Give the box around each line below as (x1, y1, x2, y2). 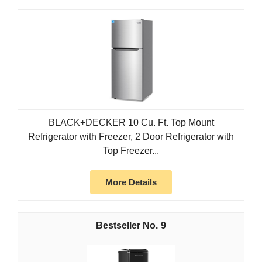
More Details (105, 177, 157, 187)
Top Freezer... (103, 145, 159, 156)
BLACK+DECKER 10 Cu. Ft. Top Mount (48, 117, 214, 127)
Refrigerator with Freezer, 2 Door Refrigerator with (28, 131, 234, 142)
